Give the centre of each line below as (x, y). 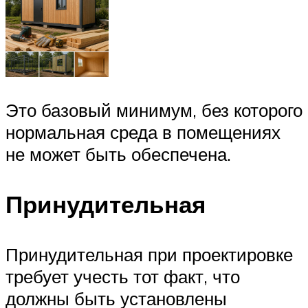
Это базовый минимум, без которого (154, 110)
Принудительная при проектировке (149, 255)
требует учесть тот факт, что (123, 277)
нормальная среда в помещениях (143, 132)
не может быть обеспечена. (118, 154)
